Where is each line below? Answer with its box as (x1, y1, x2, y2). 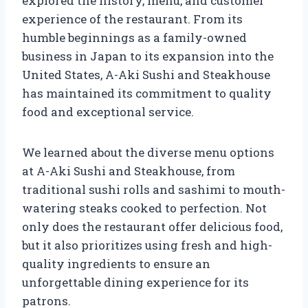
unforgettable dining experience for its (22, 274, 249, 290)
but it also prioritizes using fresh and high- (22, 236, 272, 253)
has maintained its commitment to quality (22, 85, 272, 101)
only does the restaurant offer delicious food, (22, 218, 283, 234)
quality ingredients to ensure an (22, 255, 210, 272)
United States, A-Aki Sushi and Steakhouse (22, 66, 270, 82)
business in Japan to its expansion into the (22, 47, 274, 64)
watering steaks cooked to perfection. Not (22, 199, 267, 216)
